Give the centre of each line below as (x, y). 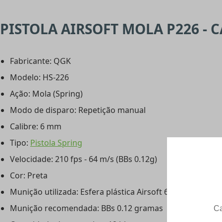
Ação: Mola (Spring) (46, 94)
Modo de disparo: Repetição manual (78, 110)
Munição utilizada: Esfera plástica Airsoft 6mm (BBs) (107, 192)
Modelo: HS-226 (39, 78)
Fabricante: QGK (40, 61)
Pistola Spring (56, 143)
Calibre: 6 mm (36, 127)
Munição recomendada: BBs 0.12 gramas (86, 208)
